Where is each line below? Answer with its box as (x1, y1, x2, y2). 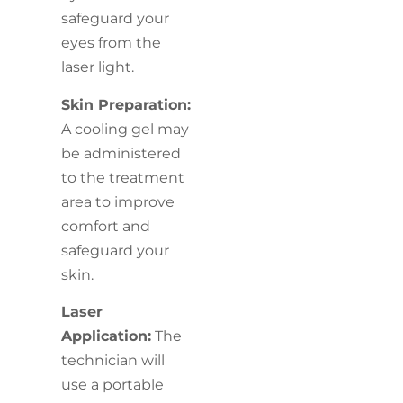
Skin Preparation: (61, 95, 192, 113)
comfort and (61, 217, 151, 235)
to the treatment (61, 168, 185, 186)
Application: (61, 327, 152, 345)
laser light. (61, 58, 135, 76)
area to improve (61, 193, 175, 210)
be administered (61, 144, 182, 162)
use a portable (61, 375, 165, 393)
